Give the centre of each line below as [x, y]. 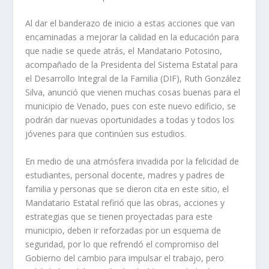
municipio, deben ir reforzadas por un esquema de [123, 230]
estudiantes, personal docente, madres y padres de [125, 175]
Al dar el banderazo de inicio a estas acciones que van [130, 23]
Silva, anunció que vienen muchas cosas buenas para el [133, 92]
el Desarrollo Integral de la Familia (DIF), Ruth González [133, 79]
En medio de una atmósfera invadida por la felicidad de [132, 161]
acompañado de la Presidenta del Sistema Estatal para [132, 65]
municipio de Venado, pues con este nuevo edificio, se [131, 106]
